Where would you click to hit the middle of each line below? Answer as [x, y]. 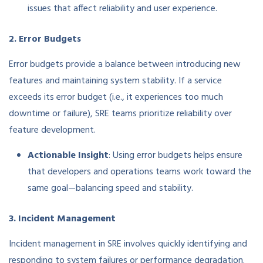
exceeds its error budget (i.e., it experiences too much [116, 98]
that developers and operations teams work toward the [139, 172]
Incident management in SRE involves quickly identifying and [128, 245]
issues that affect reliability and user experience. [122, 9]
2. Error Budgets [45, 40]
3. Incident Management [62, 219]
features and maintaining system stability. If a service [115, 81]
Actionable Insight [68, 156]
